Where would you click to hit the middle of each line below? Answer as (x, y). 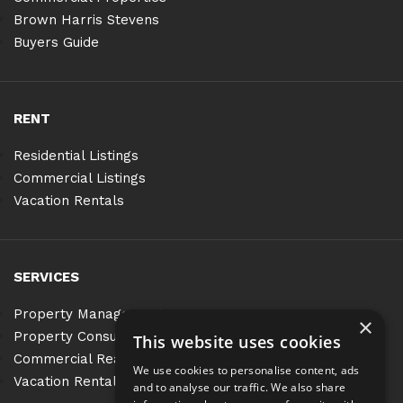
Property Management (89, 314)
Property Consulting (80, 336)
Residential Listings (76, 156)
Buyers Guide (56, 42)
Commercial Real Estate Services (123, 359)
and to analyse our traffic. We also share (240, 387)
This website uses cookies (237, 342)
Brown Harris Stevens (86, 20)
